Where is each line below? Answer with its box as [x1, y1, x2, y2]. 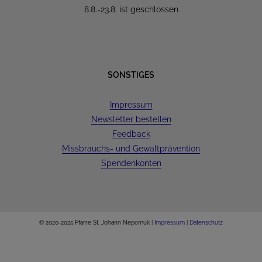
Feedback [112, 129, 150, 139]
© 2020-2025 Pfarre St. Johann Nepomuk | [39, 219, 154, 226]
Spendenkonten [101, 158, 161, 168]
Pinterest [167, 250, 198, 259]
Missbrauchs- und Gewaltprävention [62, 144, 200, 153]
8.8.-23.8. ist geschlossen [84, 5, 178, 14]
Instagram [146, 250, 182, 259]
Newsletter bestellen [91, 115, 171, 124]
